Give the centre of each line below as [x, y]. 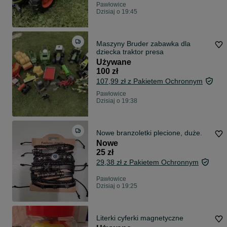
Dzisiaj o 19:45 [117, 12]
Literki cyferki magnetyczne [140, 218]
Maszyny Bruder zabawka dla [143, 44]
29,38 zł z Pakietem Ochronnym [147, 162]
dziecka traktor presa [130, 52]
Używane [114, 62]
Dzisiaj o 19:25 [117, 186]
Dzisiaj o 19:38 [117, 101]
